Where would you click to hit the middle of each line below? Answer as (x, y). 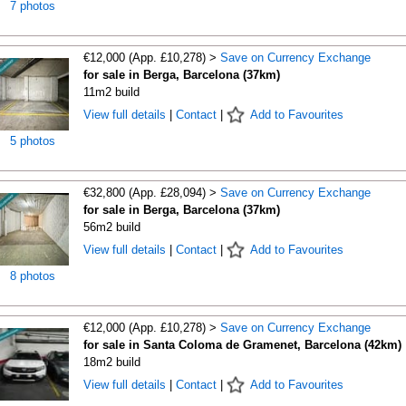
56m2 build (111, 227)
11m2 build (111, 92)
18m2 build (111, 362)
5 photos (32, 141)
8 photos (32, 276)
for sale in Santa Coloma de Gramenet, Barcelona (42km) (242, 345)
